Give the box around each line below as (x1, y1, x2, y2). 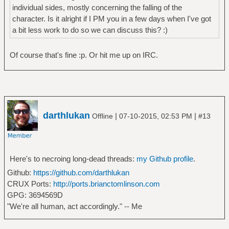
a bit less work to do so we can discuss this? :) (12, 26, 168, 35)
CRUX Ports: (7, 179, 53, 188)
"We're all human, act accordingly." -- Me (7, 201, 142, 211)
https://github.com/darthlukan (33, 168, 129, 177)
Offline (90, 111, 115, 120)
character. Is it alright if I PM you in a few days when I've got (12, 14, 211, 24)
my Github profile (136, 154, 193, 163)
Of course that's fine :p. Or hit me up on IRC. (9, 51, 158, 60)
